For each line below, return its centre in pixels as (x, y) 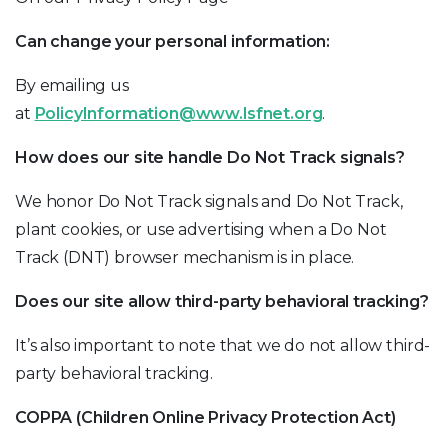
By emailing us (72, 85)
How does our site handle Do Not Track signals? (210, 157)
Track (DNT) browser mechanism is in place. (185, 257)
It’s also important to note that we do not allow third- (223, 345)
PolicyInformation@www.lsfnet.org (178, 113)
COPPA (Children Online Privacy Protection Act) (205, 417)
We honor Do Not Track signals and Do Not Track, (209, 201)
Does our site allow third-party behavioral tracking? (222, 301)
